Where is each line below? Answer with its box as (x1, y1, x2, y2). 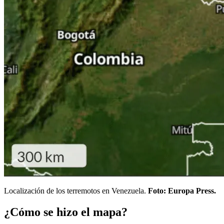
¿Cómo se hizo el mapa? (4, 205, 127, 218)
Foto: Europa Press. (148, 186, 216, 195)
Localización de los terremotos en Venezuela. (4, 186, 148, 195)
